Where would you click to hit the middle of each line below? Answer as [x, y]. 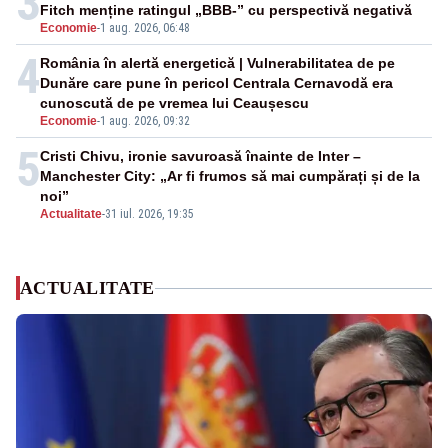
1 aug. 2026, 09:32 [145, 121]
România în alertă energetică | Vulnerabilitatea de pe [217, 63]
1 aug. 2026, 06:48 [145, 28]
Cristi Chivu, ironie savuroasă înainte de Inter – [200, 156]
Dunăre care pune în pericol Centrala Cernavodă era [216, 83]
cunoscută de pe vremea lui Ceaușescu [174, 103]
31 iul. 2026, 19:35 [149, 214]
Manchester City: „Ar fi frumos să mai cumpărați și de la [230, 176]
